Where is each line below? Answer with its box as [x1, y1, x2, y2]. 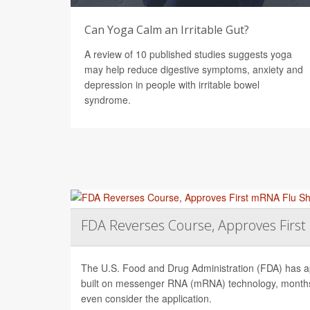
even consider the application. [81, 291, 212, 305]
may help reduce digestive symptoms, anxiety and [84, 62, 303, 76]
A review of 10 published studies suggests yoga [84, 46, 292, 61]
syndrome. [84, 92, 131, 107]
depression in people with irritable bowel [84, 77, 259, 91]
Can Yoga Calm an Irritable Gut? [84, 21, 249, 37]
